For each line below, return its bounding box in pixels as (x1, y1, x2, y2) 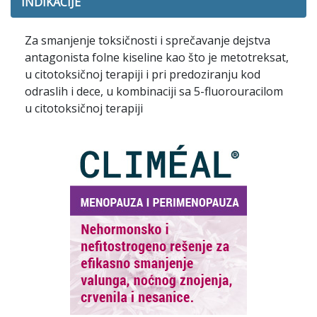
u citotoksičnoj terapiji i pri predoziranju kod (25, 67, 260, 82)
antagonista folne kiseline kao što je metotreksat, (25, 50, 289, 65)
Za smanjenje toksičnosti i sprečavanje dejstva (25, 33, 270, 48)
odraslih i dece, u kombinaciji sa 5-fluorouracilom (25, 83, 283, 99)
